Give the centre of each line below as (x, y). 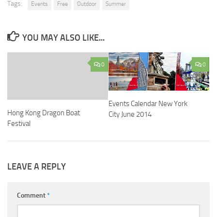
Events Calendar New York (148, 104)
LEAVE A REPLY (37, 167)
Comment (32, 196)
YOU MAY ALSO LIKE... (63, 38)
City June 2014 (130, 115)
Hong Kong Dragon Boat (44, 113)
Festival (19, 124)
